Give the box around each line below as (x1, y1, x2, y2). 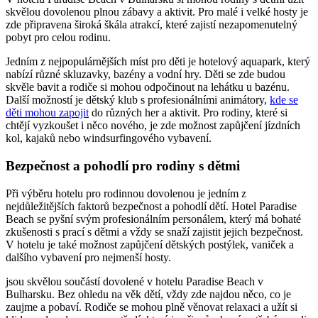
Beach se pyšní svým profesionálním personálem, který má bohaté (6, 212, 301, 225)
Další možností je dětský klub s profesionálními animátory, (6, 94, 270, 106)
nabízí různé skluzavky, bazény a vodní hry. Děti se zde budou (6, 68, 285, 81)
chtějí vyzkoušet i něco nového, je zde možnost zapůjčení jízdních (6, 119, 300, 132)
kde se (270, 94, 298, 106)
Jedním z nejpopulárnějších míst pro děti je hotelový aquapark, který (6, 55, 310, 68)
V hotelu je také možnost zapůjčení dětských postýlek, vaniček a (6, 238, 294, 251)
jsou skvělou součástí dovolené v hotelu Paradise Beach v (6, 275, 263, 287)
